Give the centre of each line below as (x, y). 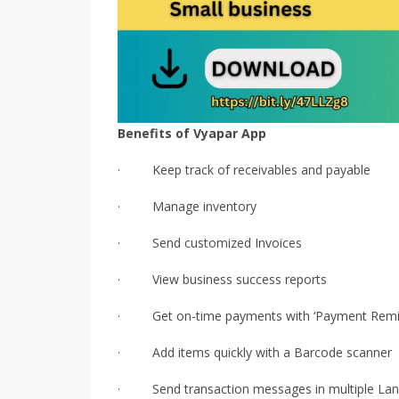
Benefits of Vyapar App (192, 133)
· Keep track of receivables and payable (244, 169)
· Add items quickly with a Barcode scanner (255, 352)
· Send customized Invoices (210, 242)
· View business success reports (222, 279)
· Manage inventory (187, 206)
